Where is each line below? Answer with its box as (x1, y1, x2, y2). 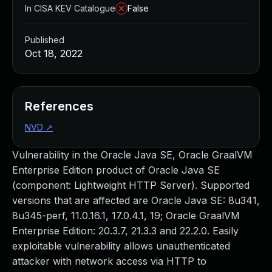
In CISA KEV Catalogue (25, 3, 115, 13)
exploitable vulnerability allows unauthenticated (12, 240, 230, 252)
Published (25, 35, 64, 45)
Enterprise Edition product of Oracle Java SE (12, 164, 220, 176)
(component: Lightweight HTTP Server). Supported (12, 179, 250, 191)
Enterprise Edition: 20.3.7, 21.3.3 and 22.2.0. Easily (12, 225, 239, 237)
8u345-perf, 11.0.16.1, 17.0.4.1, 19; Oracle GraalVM (12, 209, 240, 222)
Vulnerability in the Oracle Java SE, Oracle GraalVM (12, 149, 253, 161)
